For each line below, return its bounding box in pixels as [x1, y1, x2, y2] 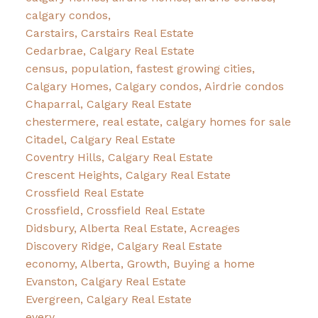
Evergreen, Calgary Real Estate [25, 292, 192, 307]
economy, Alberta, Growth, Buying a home [25, 257, 255, 271]
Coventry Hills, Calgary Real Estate [25, 150, 213, 165]
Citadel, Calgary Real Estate [25, 133, 175, 147]
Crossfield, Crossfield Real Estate [25, 204, 205, 218]
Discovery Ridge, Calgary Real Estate [25, 239, 222, 253]
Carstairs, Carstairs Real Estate [25, 26, 194, 40]
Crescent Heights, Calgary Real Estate [25, 168, 231, 182]
